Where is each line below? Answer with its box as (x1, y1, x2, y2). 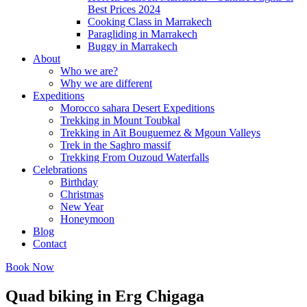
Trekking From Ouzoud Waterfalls (60, 151, 209, 163)
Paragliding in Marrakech (88, 27, 197, 40)
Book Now (5, 260, 54, 273)
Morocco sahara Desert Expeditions (60, 101, 214, 114)
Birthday (60, 175, 98, 188)
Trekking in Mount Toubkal (60, 114, 180, 126)
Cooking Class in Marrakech (88, 15, 212, 27)
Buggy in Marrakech (88, 40, 177, 52)
